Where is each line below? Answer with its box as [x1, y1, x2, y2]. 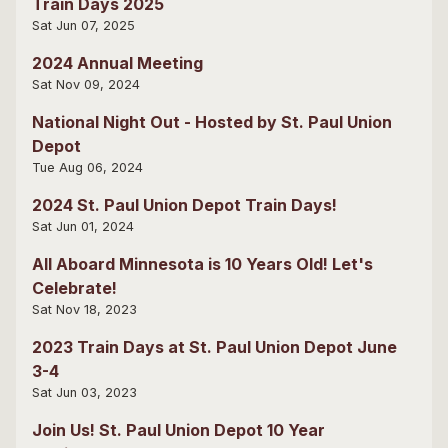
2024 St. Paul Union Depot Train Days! [32, 194, 337, 215]
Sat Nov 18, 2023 [32, 301, 137, 317]
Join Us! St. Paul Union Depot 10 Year [32, 419, 325, 440]
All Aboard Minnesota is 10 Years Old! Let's [32, 253, 373, 274]
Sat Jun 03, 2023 [32, 384, 137, 400]
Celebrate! [32, 277, 117, 298]
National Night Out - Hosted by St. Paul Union [32, 111, 392, 132]
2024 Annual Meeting [32, 52, 203, 73]
